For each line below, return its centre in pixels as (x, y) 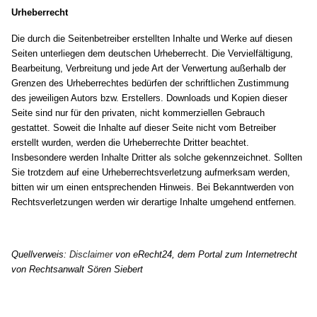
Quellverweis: (41, 255)
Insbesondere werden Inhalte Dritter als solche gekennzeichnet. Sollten (157, 158)
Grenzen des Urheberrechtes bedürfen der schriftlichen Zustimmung (150, 83)
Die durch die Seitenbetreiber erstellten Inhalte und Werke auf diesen (152, 39)
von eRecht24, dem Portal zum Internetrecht (205, 255)
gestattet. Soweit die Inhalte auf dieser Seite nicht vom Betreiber (144, 128)
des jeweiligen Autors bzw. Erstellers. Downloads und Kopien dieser (150, 98)
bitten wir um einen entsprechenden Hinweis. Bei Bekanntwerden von (153, 188)
